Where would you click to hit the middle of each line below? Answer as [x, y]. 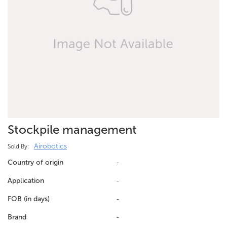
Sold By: [18, 146]
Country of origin [35, 162]
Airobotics [50, 146]
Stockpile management [72, 129]
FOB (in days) [29, 199]
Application [26, 181]
